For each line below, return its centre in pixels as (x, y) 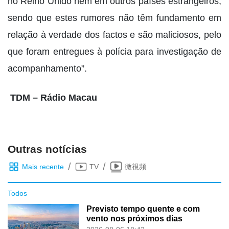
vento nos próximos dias (135, 219)
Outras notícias (47, 149)
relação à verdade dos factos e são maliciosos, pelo (114, 35)
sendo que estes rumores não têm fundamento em (114, 18)
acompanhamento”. (47, 69)
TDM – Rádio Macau (52, 98)
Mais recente (43, 166)
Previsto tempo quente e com (143, 209)
